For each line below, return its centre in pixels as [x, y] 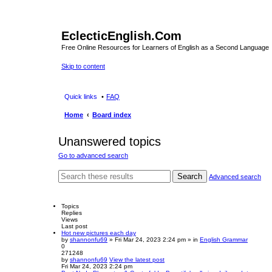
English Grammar [224, 239]
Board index [112, 115]
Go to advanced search [93, 155]
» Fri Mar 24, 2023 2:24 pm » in [154, 239]
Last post [74, 226]
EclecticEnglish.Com [121, 36]
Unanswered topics [110, 141]
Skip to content [83, 66]
